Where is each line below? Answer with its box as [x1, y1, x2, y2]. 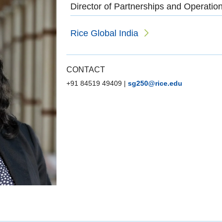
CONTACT [66, 65, 105, 74]
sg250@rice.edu [128, 79, 182, 87]
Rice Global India [70, 28, 138, 38]
